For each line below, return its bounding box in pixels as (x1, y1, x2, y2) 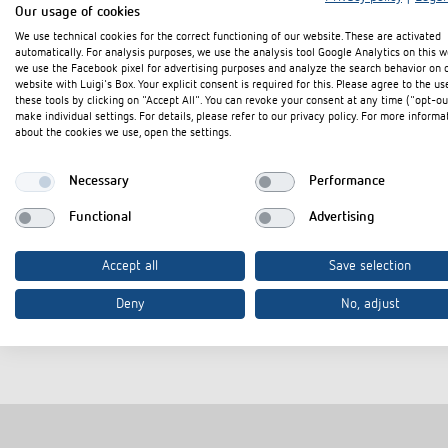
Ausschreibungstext (40, 116, 167, 132)
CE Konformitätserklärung (40, 159, 204, 175)
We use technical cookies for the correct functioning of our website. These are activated (15, 30, 441, 43)
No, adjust (340, 296, 400, 311)
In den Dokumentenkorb (89, 276, 243, 292)
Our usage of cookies (15, 4, 140, 19)
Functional (68, 210, 131, 224)
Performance (308, 174, 385, 188)
